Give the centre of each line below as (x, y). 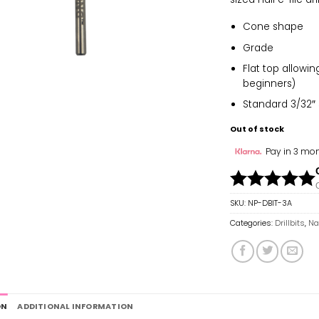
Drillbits (290, 223)
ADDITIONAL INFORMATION (75, 306)
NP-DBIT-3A (270, 203)
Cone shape (273, 27)
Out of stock (257, 129)
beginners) (269, 83)
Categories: (253, 223)
